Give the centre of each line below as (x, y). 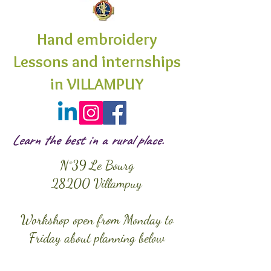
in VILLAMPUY (97, 84)
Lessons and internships (97, 61)
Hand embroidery (97, 39)
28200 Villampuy (97, 183)
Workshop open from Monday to (97, 220)
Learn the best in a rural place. (88, 140)
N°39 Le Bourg (97, 165)
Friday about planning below (97, 238)
